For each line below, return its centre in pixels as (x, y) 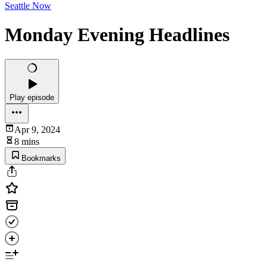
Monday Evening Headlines (117, 35)
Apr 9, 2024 (37, 129)
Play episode (32, 97)
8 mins (27, 141)
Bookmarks (41, 158)
